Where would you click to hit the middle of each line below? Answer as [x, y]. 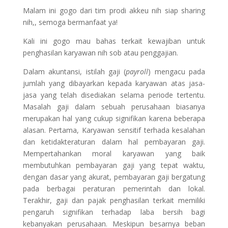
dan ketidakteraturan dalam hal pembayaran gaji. [114, 141]
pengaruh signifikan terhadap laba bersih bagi [114, 212]
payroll [137, 71]
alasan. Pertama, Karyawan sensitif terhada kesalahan [114, 130]
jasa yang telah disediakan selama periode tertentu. [114, 95]
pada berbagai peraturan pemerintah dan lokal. [114, 188]
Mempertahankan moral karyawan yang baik [114, 153]
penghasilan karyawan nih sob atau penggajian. [100, 52]
